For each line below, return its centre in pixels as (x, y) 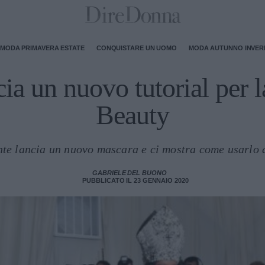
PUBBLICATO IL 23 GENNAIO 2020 (135, 180)
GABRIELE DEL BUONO (130, 173)
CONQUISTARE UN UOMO (136, 48)
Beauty (132, 115)
